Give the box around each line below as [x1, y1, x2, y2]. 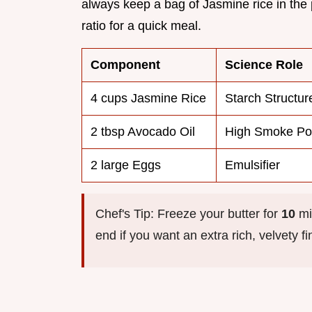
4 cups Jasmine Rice [91, 91, 206, 106]
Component [91, 58, 160, 72]
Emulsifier [225, 158, 280, 173]
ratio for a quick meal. [81, 19, 201, 33]
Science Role [225, 58, 303, 72]
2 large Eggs [91, 158, 161, 173]
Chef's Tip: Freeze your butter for [95, 207, 281, 221]
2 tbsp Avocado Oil [91, 125, 195, 139]
